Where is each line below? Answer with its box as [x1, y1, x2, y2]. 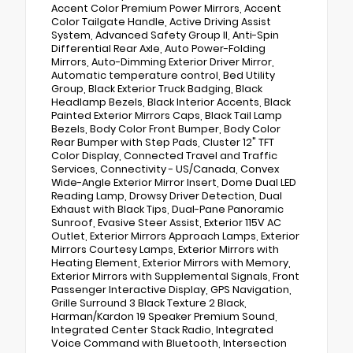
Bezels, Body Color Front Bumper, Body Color [51, 121, 281, 136]
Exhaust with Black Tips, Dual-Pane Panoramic [51, 202, 284, 216]
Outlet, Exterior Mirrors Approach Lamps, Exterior [51, 229, 299, 243]
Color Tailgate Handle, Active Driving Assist [51, 14, 271, 28]
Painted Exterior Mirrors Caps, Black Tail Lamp [51, 108, 282, 122]
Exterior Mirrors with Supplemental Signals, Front [51, 269, 299, 283]
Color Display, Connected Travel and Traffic [51, 148, 277, 162]
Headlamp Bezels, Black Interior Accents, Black [51, 95, 291, 109]
